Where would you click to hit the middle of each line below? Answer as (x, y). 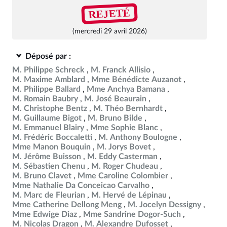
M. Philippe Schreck (48, 70)
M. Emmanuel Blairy (48, 128)
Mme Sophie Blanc (124, 128)
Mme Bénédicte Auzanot (136, 80)
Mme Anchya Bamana (126, 89)
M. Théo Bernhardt (128, 108)
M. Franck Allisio (121, 70)
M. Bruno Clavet (42, 176)
